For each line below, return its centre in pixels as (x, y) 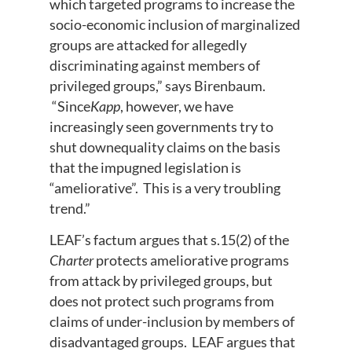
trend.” (70, 208)
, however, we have (176, 106)
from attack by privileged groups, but (161, 281)
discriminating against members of (154, 65)
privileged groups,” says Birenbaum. (157, 85)
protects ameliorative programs (192, 260)
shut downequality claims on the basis (165, 147)
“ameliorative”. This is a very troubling (165, 187)
